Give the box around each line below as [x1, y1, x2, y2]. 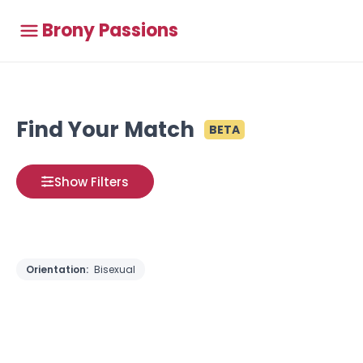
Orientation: [26, 263, 91, 276]
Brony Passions [42, 18, 178, 43]
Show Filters [54, 173, 129, 190]
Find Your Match [16, 115, 194, 144]
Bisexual [94, 263, 135, 276]
